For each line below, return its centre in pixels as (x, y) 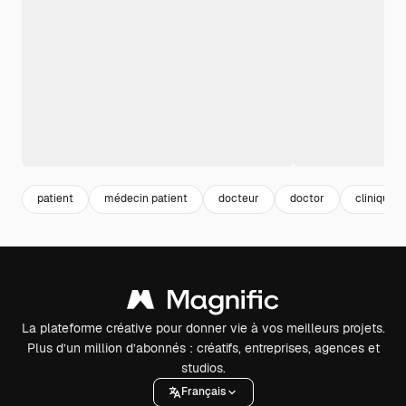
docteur (239, 199)
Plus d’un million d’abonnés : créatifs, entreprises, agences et (203, 348)
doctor (307, 199)
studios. (203, 367)
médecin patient (146, 199)
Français (203, 392)
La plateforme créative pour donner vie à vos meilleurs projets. (203, 328)
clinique (375, 199)
